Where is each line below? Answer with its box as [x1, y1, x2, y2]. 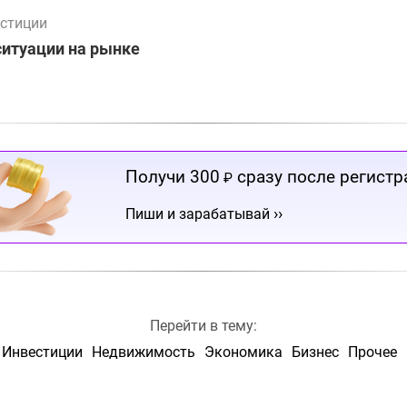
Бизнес [291, 343, 339, 361]
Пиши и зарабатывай [125, 205, 273, 223]
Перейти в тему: [150, 317, 257, 334]
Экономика [203, 343, 283, 361]
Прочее [347, 343, 397, 361]
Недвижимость [91, 343, 195, 361]
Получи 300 [125, 166, 220, 187]
